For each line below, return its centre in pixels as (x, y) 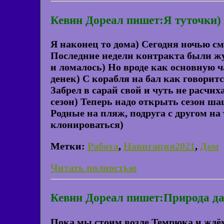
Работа (103, 146)
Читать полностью (93, 167)
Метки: (68, 146)
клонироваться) (87, 124)
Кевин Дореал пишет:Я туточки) (136, 20)
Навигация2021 (159, 146)
